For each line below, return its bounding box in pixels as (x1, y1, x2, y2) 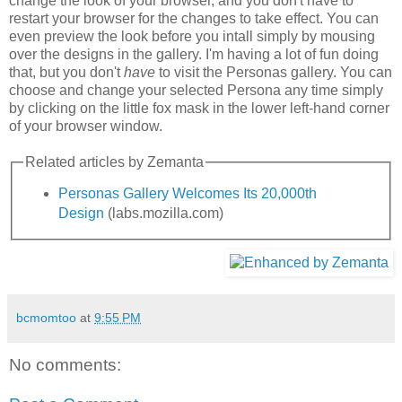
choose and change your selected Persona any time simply (9, 83, 383, 99)
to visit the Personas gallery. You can (155, 65, 392, 81)
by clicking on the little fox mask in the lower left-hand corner (9, 100, 389, 117)
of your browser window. (9, 118, 162, 135)
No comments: (9, 355, 121, 375)
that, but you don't (9, 65, 124, 81)
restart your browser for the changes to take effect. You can (9, 11, 379, 27)
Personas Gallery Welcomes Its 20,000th (58, 185, 318, 201)
